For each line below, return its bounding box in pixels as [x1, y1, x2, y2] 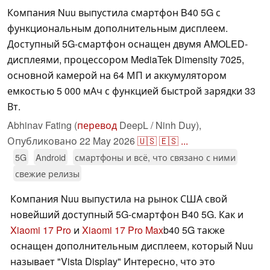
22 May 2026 [80, 134, 135, 148]
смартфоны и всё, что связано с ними [75, 151, 236, 164]
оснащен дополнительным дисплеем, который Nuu [10, 239, 253, 253]
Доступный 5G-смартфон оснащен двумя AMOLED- [7, 37, 248, 51]
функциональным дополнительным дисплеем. [7, 21, 228, 36]
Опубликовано [7, 134, 80, 148]
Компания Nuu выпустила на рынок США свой [10, 192, 227, 206]
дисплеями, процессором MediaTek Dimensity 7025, [7, 52, 244, 67]
